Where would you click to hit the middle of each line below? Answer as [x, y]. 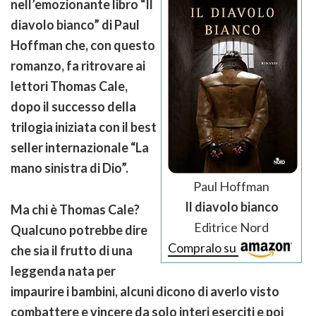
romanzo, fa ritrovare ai [78, 65]
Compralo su [203, 247]
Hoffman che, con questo [83, 45]
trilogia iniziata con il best [84, 127]
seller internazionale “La [80, 147]
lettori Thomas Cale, [69, 86]
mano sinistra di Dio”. [69, 168]
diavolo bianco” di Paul [75, 24]
